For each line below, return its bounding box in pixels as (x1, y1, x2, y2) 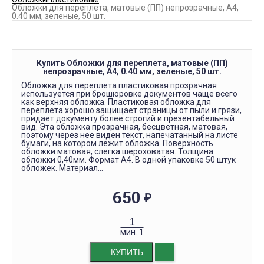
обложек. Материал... (21, 163, 103, 173)
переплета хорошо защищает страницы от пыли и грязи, (21, 105, 242, 115)
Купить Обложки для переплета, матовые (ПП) (36, 58, 228, 68)
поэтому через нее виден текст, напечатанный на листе (21, 130, 238, 140)
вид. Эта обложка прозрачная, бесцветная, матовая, (21, 122, 227, 131)
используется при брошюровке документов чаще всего (21, 89, 237, 98)
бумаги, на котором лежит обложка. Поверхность (21, 138, 213, 148)
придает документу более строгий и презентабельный (21, 114, 235, 123)
